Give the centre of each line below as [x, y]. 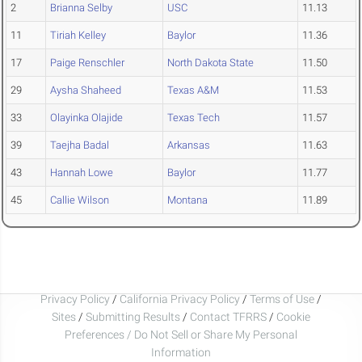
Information [181, 352]
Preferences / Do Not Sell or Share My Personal [181, 334]
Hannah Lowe [82, 173]
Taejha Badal [80, 145]
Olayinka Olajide [86, 118]
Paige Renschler [87, 63]
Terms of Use [282, 299]
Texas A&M [193, 90]
